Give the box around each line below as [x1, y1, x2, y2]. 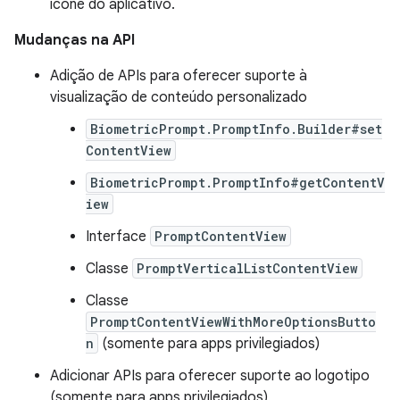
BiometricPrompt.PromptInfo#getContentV [90, 174, 385, 191]
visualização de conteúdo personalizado [50, 88, 307, 106]
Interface [86, 228, 150, 246]
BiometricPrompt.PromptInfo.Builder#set [90, 121, 382, 137]
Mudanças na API [14, 31, 135, 49]
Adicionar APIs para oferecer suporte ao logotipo [50, 367, 370, 385]
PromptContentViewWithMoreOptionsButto [90, 313, 376, 330]
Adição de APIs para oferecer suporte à [50, 67, 307, 85]
